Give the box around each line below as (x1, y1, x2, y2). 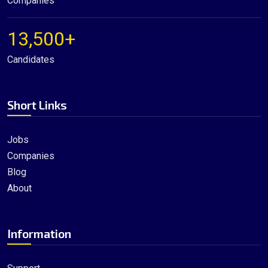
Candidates (7, 54, 54, 65)
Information (7, 226, 71, 240)
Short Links (7, 98, 67, 112)
